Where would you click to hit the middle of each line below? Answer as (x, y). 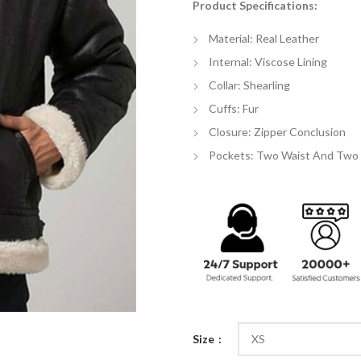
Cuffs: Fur (234, 108)
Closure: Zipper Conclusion (277, 132)
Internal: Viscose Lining (268, 62)
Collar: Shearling (249, 85)
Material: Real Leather (264, 38)
